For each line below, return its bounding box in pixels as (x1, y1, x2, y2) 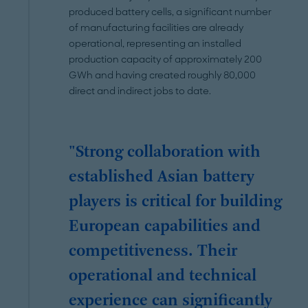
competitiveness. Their (69, 243, 238, 260)
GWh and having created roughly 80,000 (69, 69, 256, 81)
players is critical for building (69, 193, 283, 210)
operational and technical (69, 267, 257, 285)
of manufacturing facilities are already (69, 21, 244, 34)
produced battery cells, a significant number (69, 5, 272, 18)
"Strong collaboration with (69, 144, 261, 161)
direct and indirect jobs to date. (69, 85, 212, 97)
